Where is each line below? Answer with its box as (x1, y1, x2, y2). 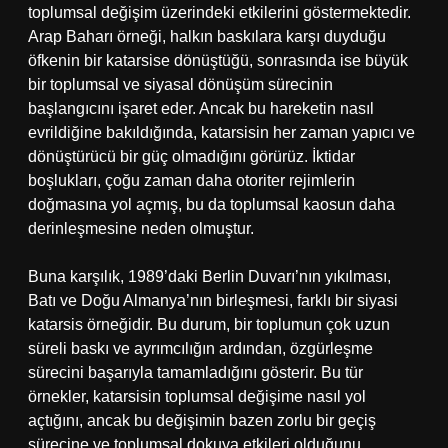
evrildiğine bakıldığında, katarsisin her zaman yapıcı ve (28, 124, 415, 141)
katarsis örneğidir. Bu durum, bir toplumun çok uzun (28, 316, 390, 333)
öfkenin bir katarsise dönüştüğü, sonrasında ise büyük (28, 52, 408, 69)
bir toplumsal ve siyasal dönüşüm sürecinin (28, 76, 333, 93)
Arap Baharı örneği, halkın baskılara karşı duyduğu (28, 28, 386, 45)
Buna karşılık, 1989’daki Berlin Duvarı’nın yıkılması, (28, 268, 391, 285)
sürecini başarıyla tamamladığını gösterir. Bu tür (28, 364, 363, 381)
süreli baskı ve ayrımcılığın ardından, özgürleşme (28, 340, 373, 357)
